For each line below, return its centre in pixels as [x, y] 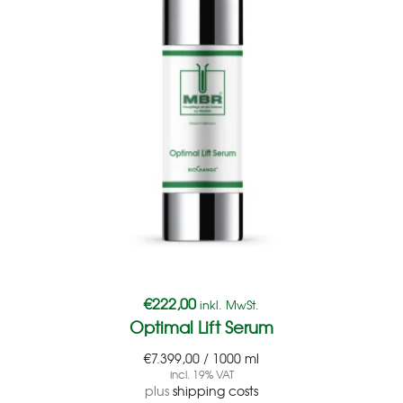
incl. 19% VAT [201, 374]
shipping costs [215, 390]
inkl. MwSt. [229, 304]
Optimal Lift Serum [201, 327]
